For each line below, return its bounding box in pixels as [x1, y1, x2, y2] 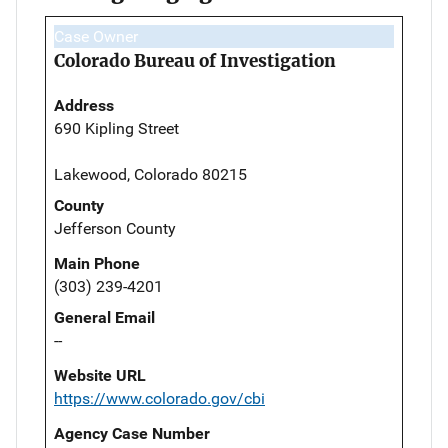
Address [54, 96, 114, 116]
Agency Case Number [54, 424, 210, 444]
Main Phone [54, 254, 140, 274]
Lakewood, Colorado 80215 [54, 165, 247, 185]
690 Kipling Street [54, 119, 179, 139]
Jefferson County [54, 219, 176, 239]
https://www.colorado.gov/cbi [54, 389, 265, 409]
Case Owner [54, 27, 138, 47]
